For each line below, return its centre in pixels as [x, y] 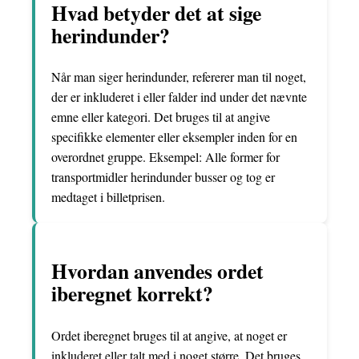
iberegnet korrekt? [132, 293]
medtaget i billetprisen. [108, 197]
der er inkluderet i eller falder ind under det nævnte [179, 97]
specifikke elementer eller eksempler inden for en [174, 137]
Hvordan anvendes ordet [157, 271]
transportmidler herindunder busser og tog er [163, 177]
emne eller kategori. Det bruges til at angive [161, 117]
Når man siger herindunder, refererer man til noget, [179, 77]
